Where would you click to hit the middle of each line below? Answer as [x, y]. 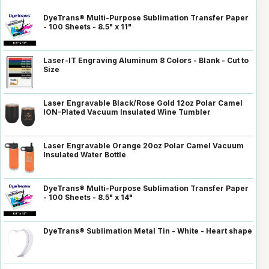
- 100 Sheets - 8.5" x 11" [87, 26]
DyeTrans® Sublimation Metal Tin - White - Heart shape [148, 231]
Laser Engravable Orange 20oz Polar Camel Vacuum [144, 145]
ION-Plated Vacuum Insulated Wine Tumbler [127, 112]
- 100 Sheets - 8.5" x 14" [88, 197]
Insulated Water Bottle [85, 154]
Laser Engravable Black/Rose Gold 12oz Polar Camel [143, 103]
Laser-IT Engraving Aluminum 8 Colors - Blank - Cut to [146, 60]
